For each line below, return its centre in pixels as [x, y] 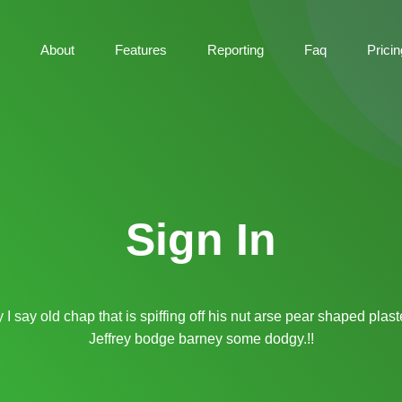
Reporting [236, 49]
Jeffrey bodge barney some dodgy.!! [201, 339]
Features [141, 49]
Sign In [201, 240]
